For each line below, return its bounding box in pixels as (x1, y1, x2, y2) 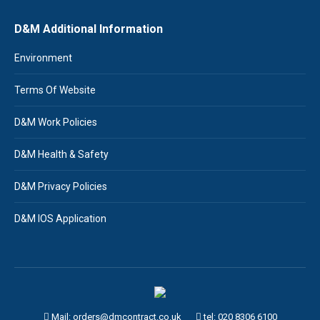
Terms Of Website (14, 84, 96, 96)
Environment (14, 52, 72, 64)
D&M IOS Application (14, 213, 106, 224)
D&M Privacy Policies (14, 181, 107, 192)
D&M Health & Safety (14, 149, 109, 160)
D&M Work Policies (14, 116, 97, 128)
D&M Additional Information (14, 22, 163, 36)
